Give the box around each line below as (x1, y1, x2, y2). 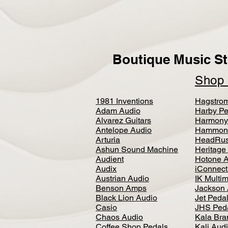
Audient (96, 154, 124, 164)
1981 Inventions (96, 96, 153, 106)
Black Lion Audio (96, 192, 157, 203)
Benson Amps (96, 183, 147, 193)
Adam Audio (96, 105, 140, 116)
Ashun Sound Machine (96, 144, 178, 154)
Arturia (96, 134, 120, 145)
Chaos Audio (96, 212, 143, 222)
